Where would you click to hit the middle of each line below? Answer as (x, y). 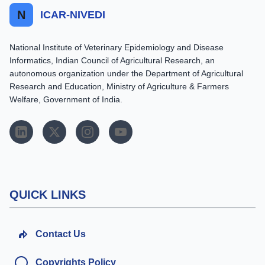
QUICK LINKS (48, 194)
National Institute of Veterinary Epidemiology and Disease (117, 47)
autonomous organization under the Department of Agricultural (126, 73)
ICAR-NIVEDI (73, 14)
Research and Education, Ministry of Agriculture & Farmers (119, 86)
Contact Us (61, 234)
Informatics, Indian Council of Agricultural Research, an (112, 60)
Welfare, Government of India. (66, 99)
